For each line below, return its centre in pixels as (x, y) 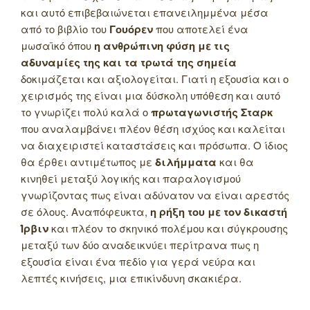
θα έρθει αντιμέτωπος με (88, 161)
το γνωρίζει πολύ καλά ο (86, 111)
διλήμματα (186, 162)
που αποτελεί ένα (201, 28)
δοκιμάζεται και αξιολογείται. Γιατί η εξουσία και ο (155, 78)
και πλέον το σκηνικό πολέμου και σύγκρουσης (168, 228)
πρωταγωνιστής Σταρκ (212, 112)
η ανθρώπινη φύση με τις (162, 45)
